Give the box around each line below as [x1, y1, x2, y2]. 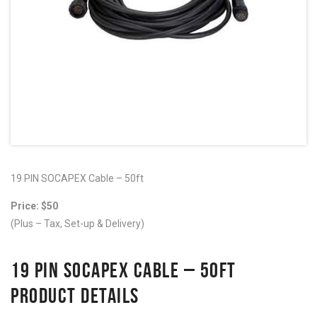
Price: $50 [11, 200, 58, 212]
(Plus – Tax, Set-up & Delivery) [11, 218, 144, 229]
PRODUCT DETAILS [11, 284, 139, 307]
